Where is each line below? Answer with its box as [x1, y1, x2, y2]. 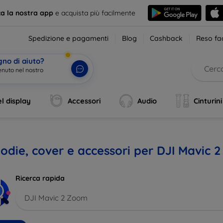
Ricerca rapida [15, 174, 65, 183]
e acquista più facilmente [53, 8, 135, 17]
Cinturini [194, 96, 222, 106]
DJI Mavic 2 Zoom [24, 193, 88, 203]
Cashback [150, 34, 183, 43]
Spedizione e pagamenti [28, 34, 109, 43]
